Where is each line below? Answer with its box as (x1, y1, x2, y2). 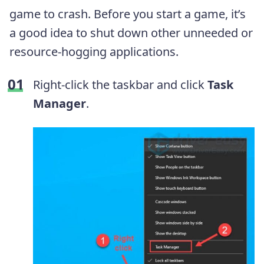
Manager (33, 95, 86, 111)
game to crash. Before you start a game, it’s (9, 5, 246, 22)
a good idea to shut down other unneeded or (9, 24, 253, 41)
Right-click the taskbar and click (33, 76, 207, 93)
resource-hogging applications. (9, 43, 179, 60)
